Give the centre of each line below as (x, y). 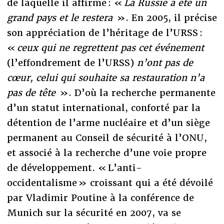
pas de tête (32, 93)
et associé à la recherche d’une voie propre (106, 153)
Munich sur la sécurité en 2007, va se (94, 213)
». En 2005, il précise (166, 18)
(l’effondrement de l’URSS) (72, 63)
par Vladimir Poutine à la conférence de (100, 198)
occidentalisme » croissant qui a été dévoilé (110, 183)
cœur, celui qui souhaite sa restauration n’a (105, 78)
